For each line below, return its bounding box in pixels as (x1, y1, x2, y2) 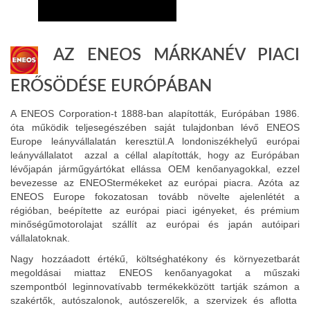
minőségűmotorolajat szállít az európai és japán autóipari (10, 219, 300, 230)
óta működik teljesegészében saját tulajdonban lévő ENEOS (10, 122, 300, 133)
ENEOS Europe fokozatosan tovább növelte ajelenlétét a (10, 191, 300, 202)
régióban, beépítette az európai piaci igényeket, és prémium (10, 205, 300, 216)
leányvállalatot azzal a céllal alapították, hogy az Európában (10, 149, 300, 161)
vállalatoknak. (10, 232, 70, 244)
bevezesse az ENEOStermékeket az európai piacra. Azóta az (10, 177, 300, 188)
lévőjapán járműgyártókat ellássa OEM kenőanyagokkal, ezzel (10, 163, 300, 174)
